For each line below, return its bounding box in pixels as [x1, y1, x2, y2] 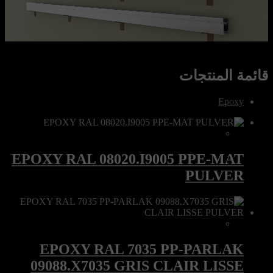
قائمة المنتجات [179, 67, 268, 83]
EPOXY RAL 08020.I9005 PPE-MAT [12, 151, 244, 167]
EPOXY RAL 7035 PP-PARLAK [40, 241, 244, 257]
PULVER [185, 167, 244, 183]
